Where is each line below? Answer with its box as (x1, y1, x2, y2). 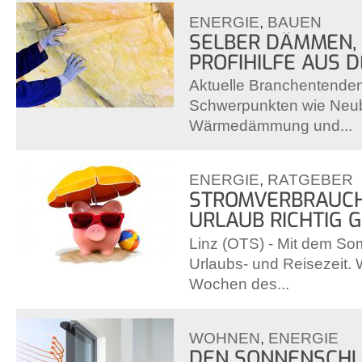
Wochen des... (189, 275, 289, 293)
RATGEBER (267, 171, 353, 189)
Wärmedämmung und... (189, 117, 352, 135)
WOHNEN (189, 329, 260, 347)
